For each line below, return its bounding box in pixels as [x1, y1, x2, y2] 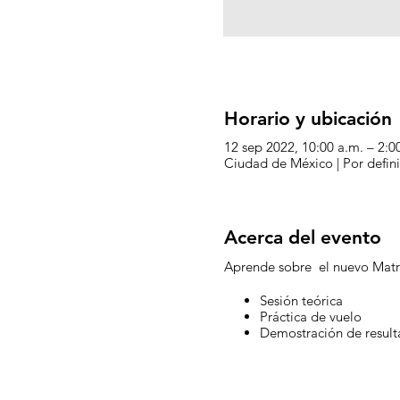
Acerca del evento [223, 226, 381, 249]
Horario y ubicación [223, 106, 392, 129]
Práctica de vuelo [259, 308, 365, 326]
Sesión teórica [259, 292, 343, 310]
